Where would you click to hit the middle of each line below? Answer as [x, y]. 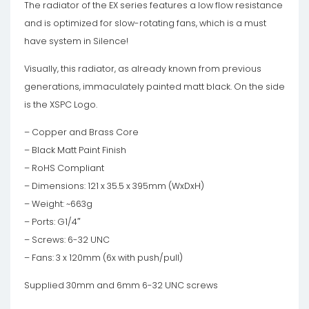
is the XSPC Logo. [61, 105]
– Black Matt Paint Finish [75, 150]
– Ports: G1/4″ [52, 222]
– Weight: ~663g [58, 204]
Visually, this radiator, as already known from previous [143, 69]
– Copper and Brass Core [81, 132]
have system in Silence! [76, 41]
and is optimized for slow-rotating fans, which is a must [145, 23]
